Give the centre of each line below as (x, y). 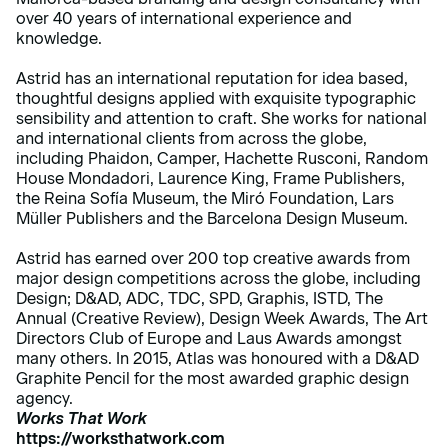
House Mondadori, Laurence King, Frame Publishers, (210, 179)
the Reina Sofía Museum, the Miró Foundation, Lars (205, 199)
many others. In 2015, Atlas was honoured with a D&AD (217, 359)
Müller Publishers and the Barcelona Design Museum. (212, 219)
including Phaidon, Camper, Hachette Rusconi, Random (222, 159)
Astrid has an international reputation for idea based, (212, 79)
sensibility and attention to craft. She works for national (221, 119)
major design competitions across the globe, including (218, 279)
